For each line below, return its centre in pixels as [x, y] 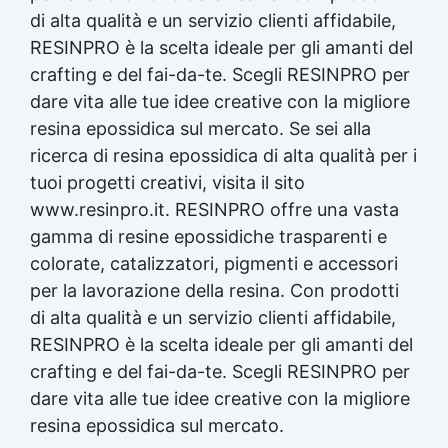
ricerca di [71, 155]
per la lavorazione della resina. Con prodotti [214, 290]
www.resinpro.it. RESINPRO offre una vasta [214, 209]
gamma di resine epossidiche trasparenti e [208, 236]
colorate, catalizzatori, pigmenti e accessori [214, 263]
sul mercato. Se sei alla [273, 128]
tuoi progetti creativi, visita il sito [167, 182]
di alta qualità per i [337, 155]
